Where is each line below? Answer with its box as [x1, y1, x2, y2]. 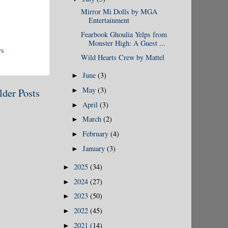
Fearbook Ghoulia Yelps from [80, 30, 167, 40]
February [82, 129, 111, 139]
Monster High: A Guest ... [88, 38, 165, 48]
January [82, 143, 107, 153]
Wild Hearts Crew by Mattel [80, 52, 164, 62]
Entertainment [88, 15, 129, 25]
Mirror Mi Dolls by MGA [80, 7, 157, 17]
